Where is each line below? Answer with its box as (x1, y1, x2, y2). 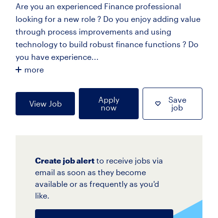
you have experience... (16, 52, 99, 61)
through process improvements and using (16, 27, 171, 36)
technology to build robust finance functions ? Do (16, 39, 199, 49)
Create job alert (35, 156, 94, 165)
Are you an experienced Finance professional (16, 1, 181, 11)
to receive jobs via (96, 156, 163, 165)
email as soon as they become (35, 167, 146, 177)
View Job (29, 99, 62, 108)
